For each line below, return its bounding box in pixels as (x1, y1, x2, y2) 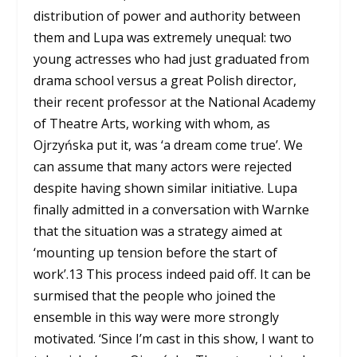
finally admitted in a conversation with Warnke (33, 200, 310, 218)
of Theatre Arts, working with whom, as (33, 114, 271, 132)
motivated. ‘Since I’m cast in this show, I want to (33, 329, 315, 347)
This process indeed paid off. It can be (83, 265, 312, 283)
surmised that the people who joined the (33, 286, 277, 304)
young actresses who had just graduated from (33, 49, 310, 68)
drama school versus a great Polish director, (33, 71, 297, 89)
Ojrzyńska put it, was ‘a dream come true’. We (33, 135, 304, 154)
